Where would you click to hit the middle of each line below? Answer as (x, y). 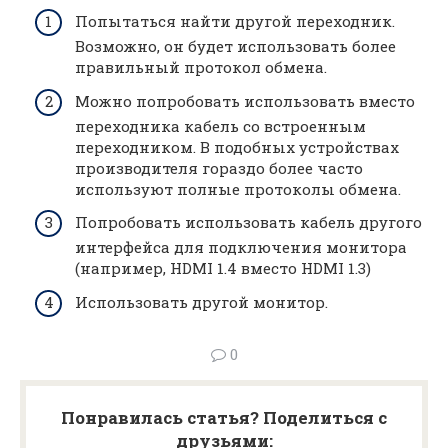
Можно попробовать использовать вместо (245, 100)
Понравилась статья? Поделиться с (224, 417)
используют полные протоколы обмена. (238, 188)
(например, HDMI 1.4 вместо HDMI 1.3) (223, 268)
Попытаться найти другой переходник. (235, 21)
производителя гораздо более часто (219, 167)
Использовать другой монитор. (201, 301)
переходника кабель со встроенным (220, 125)
